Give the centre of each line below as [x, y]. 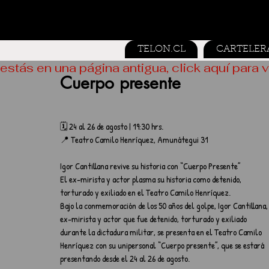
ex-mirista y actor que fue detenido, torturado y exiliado [154, 219]
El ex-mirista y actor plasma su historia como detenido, [152, 179]
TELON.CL [161, 49]
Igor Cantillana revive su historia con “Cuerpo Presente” [150, 166]
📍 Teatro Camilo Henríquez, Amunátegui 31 [134, 140]
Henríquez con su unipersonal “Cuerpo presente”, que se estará [163, 245]
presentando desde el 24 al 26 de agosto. [125, 258]
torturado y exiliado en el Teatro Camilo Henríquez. [145, 192]
